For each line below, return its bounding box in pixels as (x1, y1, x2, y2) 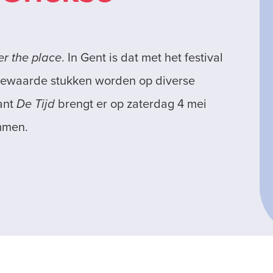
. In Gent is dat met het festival (61, 48, 223, 66)
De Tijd (16, 94, 55, 113)
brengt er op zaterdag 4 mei (54, 94, 207, 112)
